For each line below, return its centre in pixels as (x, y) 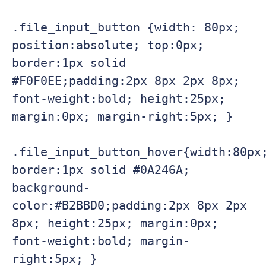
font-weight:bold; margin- (101, 241)
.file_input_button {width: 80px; (126, 28)
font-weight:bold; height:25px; (119, 99)
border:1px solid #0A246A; (101, 170)
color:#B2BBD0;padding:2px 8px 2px (129, 206)
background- (51, 188)
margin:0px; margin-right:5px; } (122, 117)
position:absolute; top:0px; (108, 45)
